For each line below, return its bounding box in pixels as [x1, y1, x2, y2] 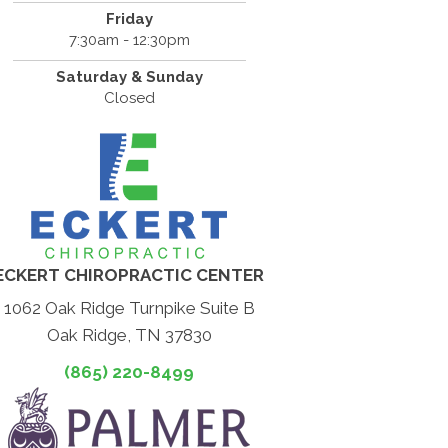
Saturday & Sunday [55, 68, 203, 86]
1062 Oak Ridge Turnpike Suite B [3, 298, 255, 318]
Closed [103, 89, 155, 107]
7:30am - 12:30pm [68, 31, 190, 49]
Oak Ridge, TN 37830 [46, 325, 212, 345]
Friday [105, 10, 153, 28]
